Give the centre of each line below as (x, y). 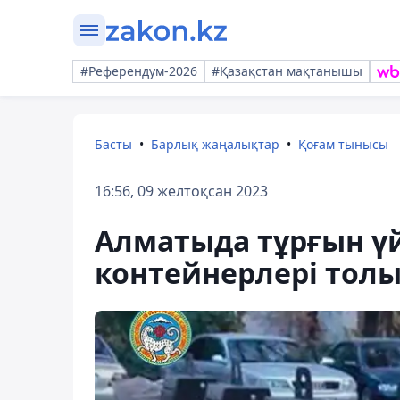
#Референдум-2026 (139, 71)
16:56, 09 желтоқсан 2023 (181, 191)
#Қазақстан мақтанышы (287, 71)
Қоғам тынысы (343, 144)
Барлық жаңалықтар (215, 144)
